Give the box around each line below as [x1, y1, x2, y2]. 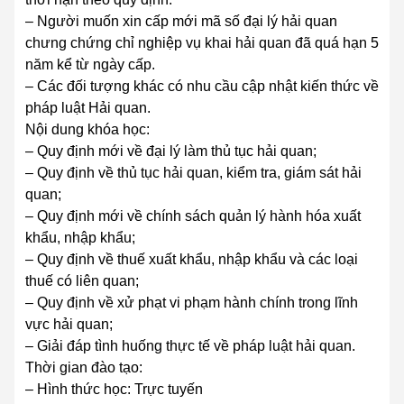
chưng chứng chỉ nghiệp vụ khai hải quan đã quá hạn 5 [25, 35, 379, 51]
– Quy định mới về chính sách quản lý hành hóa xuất [25, 208, 361, 225]
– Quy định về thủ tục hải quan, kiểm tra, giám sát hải [25, 165, 362, 181]
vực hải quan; [25, 317, 113, 333]
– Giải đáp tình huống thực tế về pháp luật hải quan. [25, 338, 355, 354]
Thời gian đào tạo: [25, 360, 142, 376]
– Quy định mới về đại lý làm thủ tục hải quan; [25, 143, 317, 160]
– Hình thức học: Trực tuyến [25, 381, 203, 398]
